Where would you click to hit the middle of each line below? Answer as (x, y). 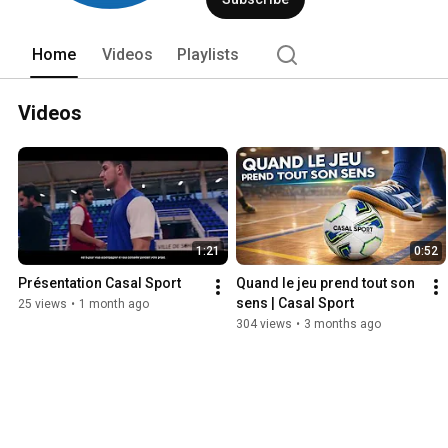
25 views (42, 304)
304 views (264, 324)
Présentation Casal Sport (99, 283)
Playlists (208, 54)
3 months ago (342, 324)
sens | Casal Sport (295, 303)
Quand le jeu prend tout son (325, 283)
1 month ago (114, 304)
